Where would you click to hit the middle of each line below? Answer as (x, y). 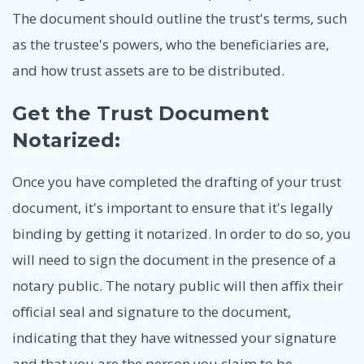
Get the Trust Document (141, 113)
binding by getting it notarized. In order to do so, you (182, 234)
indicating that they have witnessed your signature (174, 338)
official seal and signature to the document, (152, 312)
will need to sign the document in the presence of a (174, 260)
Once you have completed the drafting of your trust (177, 182)
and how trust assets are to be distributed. (148, 71)
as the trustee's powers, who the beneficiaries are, (171, 45)
